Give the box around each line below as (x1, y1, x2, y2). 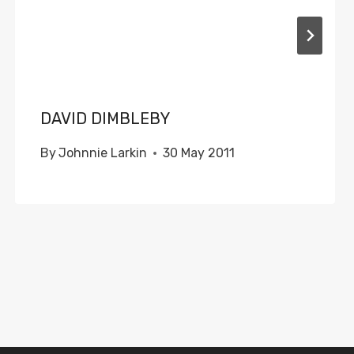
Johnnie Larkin (58, 145, 147, 160)
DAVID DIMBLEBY (40, 109, 170, 128)
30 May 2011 (162, 145, 235, 160)
